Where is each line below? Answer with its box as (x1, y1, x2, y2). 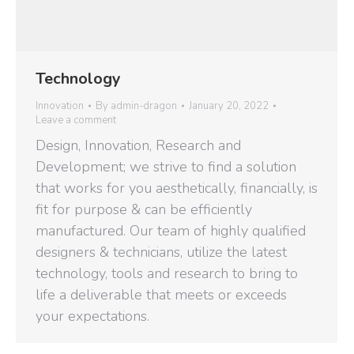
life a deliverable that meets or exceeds (36, 285, 287, 305)
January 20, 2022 (189, 99, 269, 114)
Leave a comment (36, 113, 116, 128)
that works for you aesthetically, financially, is (36, 179, 318, 198)
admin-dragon (111, 99, 177, 114)
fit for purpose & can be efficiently (36, 200, 252, 220)
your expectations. (36, 307, 149, 326)
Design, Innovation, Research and (36, 136, 241, 156)
